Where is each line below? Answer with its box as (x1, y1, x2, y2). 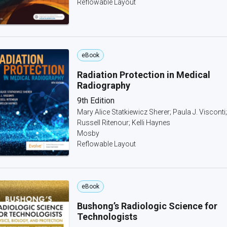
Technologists (77, 211, 137, 222)
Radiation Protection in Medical (77, 69, 210, 80)
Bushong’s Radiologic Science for (77, 201, 217, 211)
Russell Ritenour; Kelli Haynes (77, 119, 170, 127)
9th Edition (77, 96, 115, 105)
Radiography (77, 80, 130, 91)
